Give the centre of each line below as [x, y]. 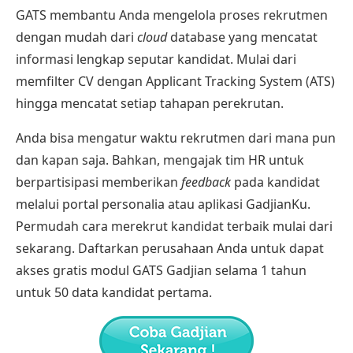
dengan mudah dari [76, 37]
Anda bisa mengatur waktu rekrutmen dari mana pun [176, 137]
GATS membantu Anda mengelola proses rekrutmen [172, 15]
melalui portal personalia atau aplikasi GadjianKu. [165, 204]
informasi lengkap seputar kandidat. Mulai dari [156, 59]
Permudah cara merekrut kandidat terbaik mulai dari [174, 226]
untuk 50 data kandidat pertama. [114, 292]
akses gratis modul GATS [91, 270]
